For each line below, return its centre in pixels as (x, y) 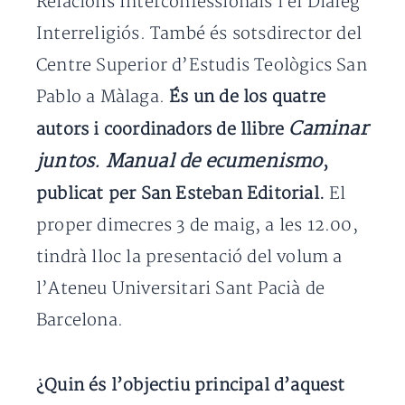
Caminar (328, 129)
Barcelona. (80, 320)
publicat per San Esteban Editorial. (181, 194)
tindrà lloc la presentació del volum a (189, 257)
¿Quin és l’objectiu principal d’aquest (191, 386)
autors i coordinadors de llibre (163, 130)
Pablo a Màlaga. (103, 97)
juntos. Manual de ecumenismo (179, 161)
